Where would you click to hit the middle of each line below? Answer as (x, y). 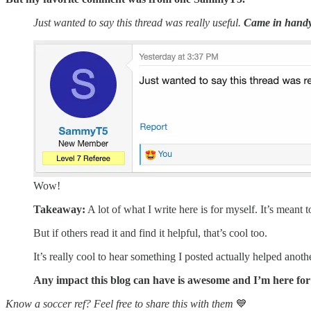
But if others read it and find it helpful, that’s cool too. (150, 233)
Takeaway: (59, 209)
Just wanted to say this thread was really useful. (138, 22)
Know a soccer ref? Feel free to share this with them (121, 303)
